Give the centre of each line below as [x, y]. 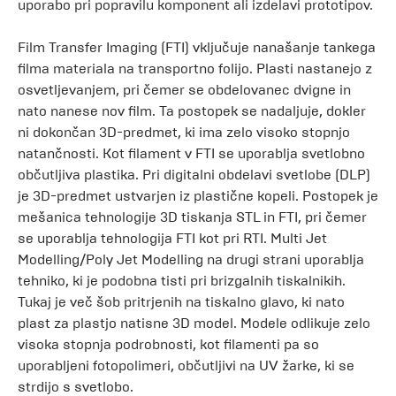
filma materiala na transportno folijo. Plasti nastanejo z [195, 69]
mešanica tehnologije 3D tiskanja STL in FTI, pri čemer [192, 217]
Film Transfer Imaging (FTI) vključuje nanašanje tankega [197, 47]
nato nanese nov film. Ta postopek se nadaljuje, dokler [192, 111]
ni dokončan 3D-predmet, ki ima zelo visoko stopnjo [184, 132]
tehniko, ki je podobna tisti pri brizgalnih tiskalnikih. [182, 281]
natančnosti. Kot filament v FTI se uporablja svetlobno [191, 153]
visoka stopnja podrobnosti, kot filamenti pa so [168, 344]
